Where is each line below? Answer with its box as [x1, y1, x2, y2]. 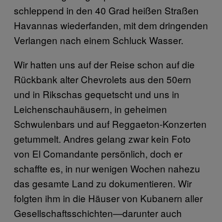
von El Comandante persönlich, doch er [14, 147, 182, 160]
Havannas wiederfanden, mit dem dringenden [14, 18, 208, 32]
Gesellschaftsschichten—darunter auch [14, 206, 182, 220]
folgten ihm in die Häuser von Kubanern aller [14, 191, 203, 205]
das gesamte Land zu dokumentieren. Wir [14, 176, 192, 190]
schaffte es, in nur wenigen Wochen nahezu [14, 162, 200, 175]
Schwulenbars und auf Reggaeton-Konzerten [14, 117, 207, 130]
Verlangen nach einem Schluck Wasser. [14, 33, 183, 47]
